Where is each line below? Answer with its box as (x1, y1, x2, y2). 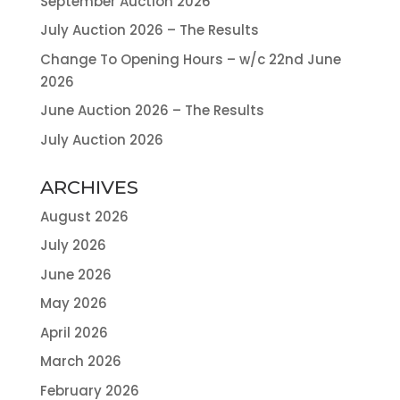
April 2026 (39, 322, 108, 342)
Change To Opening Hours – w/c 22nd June (39, 49, 341, 69)
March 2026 (39, 352, 121, 371)
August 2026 (39, 206, 129, 226)
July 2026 (39, 236, 106, 255)
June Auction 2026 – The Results (39, 101, 264, 121)
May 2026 (39, 294, 107, 313)
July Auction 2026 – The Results (39, 21, 259, 40)
